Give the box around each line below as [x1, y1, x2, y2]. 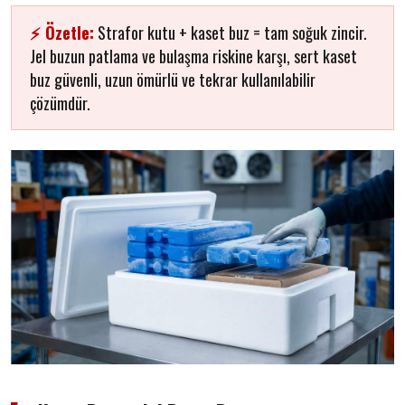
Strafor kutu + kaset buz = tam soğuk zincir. [94, 21, 367, 44]
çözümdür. [30, 91, 90, 115]
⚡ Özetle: [30, 21, 94, 44]
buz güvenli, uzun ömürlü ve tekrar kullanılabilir [30, 68, 316, 91]
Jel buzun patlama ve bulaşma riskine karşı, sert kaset [30, 44, 357, 68]
